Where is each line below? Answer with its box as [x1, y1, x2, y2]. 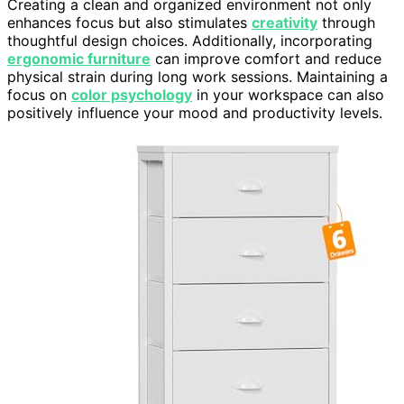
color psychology [71, 85, 192, 104]
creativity [252, 13, 317, 32]
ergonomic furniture [7, 49, 151, 68]
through [317, 13, 375, 32]
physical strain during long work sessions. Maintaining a [7, 67, 388, 86]
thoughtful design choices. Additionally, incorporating [7, 31, 372, 50]
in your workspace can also [192, 85, 384, 104]
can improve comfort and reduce [151, 49, 381, 68]
